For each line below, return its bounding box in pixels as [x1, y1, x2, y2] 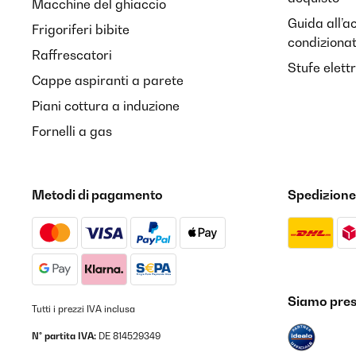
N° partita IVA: [32, 331, 96, 342]
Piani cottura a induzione [32, 98, 180, 114]
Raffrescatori [32, 47, 112, 63]
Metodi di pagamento [32, 187, 163, 203]
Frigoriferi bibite [32, 21, 130, 37]
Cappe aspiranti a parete [32, 72, 184, 88]
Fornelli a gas [32, 123, 112, 139]
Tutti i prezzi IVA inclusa [32, 304, 135, 315]
